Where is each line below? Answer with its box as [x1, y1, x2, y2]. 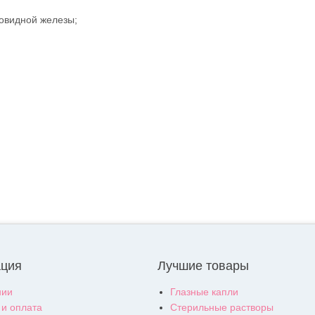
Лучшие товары [157, 259, 249, 274]
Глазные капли [170, 286, 238, 298]
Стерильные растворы [170, 302, 274, 314]
